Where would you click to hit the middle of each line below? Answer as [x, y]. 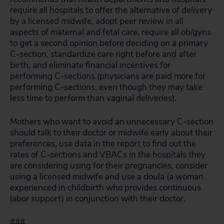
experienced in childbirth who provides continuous [105, 188]
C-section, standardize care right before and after [103, 54]
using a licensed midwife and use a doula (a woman [107, 177]
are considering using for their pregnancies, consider [109, 166]
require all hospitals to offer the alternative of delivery [111, 10]
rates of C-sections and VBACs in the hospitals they [108, 155]
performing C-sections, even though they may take [106, 87]
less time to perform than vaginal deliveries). [93, 98]
